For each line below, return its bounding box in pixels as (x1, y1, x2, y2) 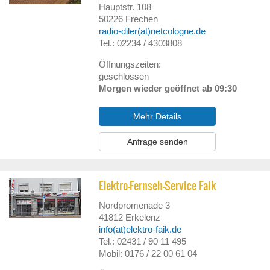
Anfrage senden (127, 137, 188, 146)
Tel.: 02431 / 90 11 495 (99, 236, 187, 246)
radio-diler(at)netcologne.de (99, 26, 206, 36)
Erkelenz (125, 212, 161, 222)
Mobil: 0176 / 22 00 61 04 (99, 248, 198, 259)
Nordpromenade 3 (99, 200, 171, 210)
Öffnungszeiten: (99, 59, 162, 69)
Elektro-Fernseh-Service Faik (99, 178, 216, 194)
